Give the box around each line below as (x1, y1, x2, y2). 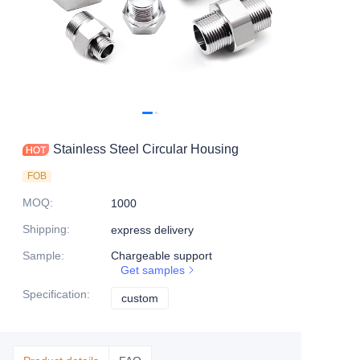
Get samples (121, 264, 185, 276)
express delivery (111, 223, 194, 236)
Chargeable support (111, 249, 212, 262)
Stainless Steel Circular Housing (53, 142, 239, 156)
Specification (22, 288, 87, 301)
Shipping (22, 223, 67, 235)
